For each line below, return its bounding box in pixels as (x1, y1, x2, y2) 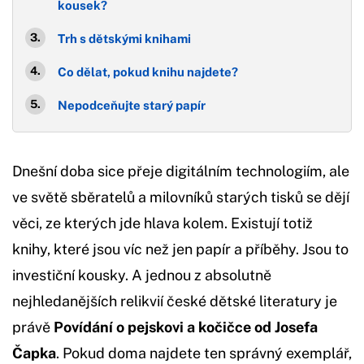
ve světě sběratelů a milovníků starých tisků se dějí (12, 188, 349, 206)
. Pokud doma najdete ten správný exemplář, (56, 344, 352, 362)
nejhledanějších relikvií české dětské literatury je (12, 292, 337, 310)
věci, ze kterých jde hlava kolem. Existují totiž (12, 214, 313, 232)
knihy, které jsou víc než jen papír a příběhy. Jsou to (12, 240, 349, 258)
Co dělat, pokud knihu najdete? (58, 65, 238, 79)
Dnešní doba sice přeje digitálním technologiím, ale (12, 162, 349, 180)
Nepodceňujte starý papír (58, 98, 206, 112)
